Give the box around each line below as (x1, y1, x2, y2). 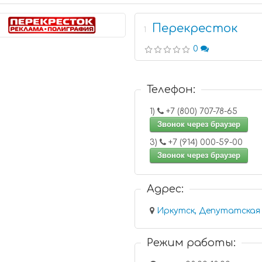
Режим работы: (147, 237, 236, 249)
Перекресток (152, 22, 238, 35)
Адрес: (147, 183, 184, 195)
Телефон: (147, 84, 196, 95)
